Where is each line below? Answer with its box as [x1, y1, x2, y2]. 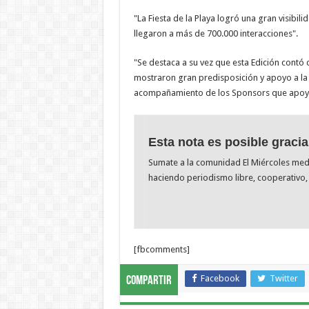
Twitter [269, 273, 298, 284]
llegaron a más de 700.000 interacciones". [133, 28, 298, 39]
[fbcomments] [133, 244, 190, 255]
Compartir [126, 275, 172, 288]
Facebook [200, 273, 239, 284]
